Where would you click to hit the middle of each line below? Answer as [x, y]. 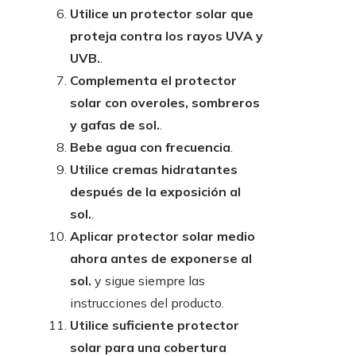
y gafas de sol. [115, 124]
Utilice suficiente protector [155, 325]
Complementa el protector [153, 80]
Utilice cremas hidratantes [154, 169]
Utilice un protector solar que [162, 13]
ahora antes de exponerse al [161, 258]
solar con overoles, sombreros [165, 102]
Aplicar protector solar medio [163, 236]
